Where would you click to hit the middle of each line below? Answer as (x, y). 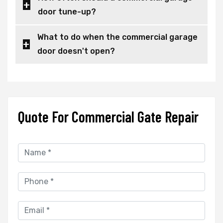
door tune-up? (67, 11)
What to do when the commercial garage (79, 37)
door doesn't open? (76, 51)
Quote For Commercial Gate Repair (108, 116)
